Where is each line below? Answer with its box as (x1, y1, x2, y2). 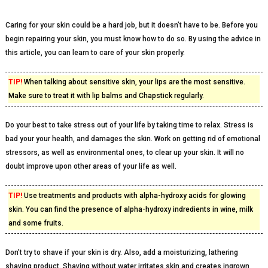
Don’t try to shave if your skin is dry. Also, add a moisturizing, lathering (5, 248, 238, 257)
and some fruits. (8, 219, 63, 227)
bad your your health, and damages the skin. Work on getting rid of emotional (5, 135, 260, 143)
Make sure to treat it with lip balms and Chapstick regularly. (8, 92, 204, 100)
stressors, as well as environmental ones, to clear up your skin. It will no (5, 148, 244, 157)
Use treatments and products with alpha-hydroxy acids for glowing (22, 191, 246, 200)
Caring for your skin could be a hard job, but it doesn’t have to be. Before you (5, 21, 258, 29)
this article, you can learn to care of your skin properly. (5, 48, 185, 57)
